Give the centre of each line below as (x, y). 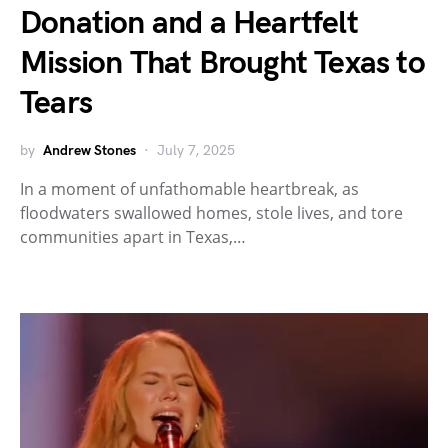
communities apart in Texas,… (133, 236)
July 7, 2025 (196, 150)
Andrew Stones (89, 150)
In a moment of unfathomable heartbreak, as (189, 188)
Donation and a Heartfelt (189, 23)
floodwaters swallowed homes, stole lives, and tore (211, 212)
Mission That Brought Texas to (222, 63)
